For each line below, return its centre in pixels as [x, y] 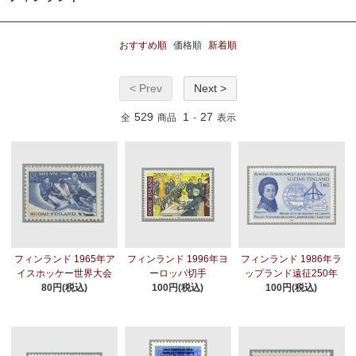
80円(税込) [65, 288]
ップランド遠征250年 [292, 274]
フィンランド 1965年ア [64, 259]
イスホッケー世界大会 [65, 274]
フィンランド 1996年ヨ [178, 259]
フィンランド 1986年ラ [292, 259]
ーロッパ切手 [178, 274]
